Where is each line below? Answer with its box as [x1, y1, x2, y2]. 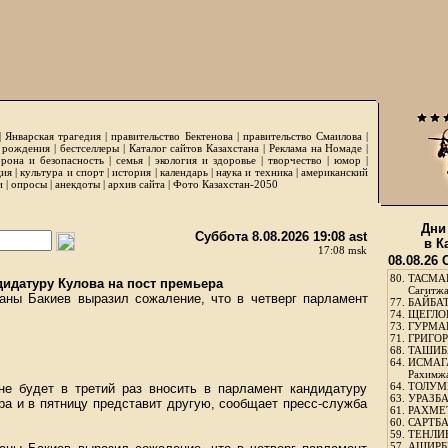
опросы [11, 178, 47, 190]
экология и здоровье [155, 154, 256, 166]
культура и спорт [20, 166, 104, 178]
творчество [268, 154, 322, 166]
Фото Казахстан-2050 [173, 178, 278, 190]
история [112, 166, 152, 178]
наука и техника [216, 166, 293, 178]
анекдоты [55, 178, 100, 190]
